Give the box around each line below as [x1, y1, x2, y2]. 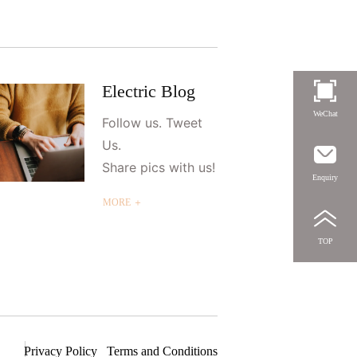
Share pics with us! [101, 159, 215, 176]
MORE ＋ [102, 197, 143, 209]
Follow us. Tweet [101, 115, 202, 131]
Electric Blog [101, 81, 195, 102]
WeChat [312, 108, 338, 118]
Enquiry [312, 172, 338, 182]
